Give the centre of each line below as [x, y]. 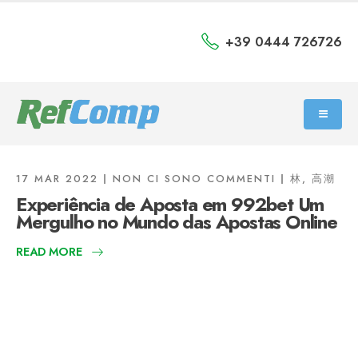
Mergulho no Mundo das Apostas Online [177, 222]
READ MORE [49, 252]
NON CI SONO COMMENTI [194, 179]
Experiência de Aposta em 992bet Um [170, 204]
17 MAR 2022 [57, 179]
